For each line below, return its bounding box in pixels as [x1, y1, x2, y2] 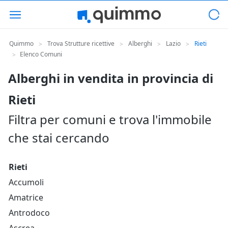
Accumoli [9, 177, 44, 188]
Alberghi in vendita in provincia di [8, 70, 213, 87]
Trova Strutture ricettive [47, 39, 115, 48]
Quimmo [9, 39, 34, 48]
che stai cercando [8, 129, 109, 146]
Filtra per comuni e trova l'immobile [8, 111, 212, 128]
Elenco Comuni [20, 50, 62, 59]
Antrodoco [9, 207, 50, 218]
